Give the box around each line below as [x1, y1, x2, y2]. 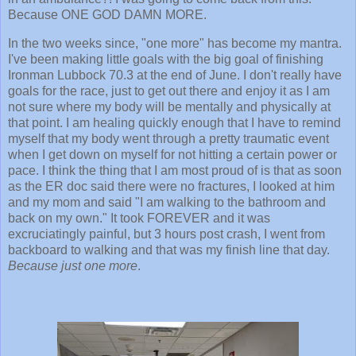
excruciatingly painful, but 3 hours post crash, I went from [8, 227, 325, 242]
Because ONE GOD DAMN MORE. [8, 8, 210, 22]
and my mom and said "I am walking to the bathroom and [8, 195, 326, 210]
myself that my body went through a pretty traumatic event [8, 132, 329, 146]
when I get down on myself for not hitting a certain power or [8, 148, 337, 162]
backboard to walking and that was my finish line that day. [8, 243, 330, 257]
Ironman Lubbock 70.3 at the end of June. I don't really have [8, 68, 342, 83]
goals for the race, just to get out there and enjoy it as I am [8, 84, 330, 99]
